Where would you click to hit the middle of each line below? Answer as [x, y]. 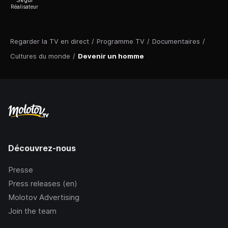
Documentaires [176, 41]
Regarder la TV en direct [50, 41]
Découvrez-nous [42, 148]
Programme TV [121, 41]
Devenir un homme [111, 56]
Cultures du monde [40, 56]
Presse [21, 170]
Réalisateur [24, 7]
